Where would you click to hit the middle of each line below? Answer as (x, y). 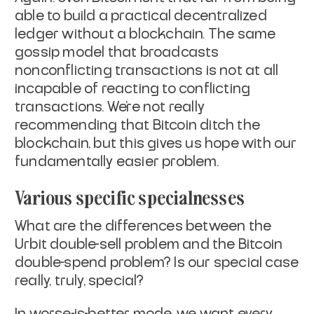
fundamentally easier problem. (117, 162)
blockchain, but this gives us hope (127, 143)
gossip (37, 52)
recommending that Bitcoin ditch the (138, 125)
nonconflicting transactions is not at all (147, 70)
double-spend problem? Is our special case (157, 262)
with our (269, 143)
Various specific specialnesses (130, 196)
